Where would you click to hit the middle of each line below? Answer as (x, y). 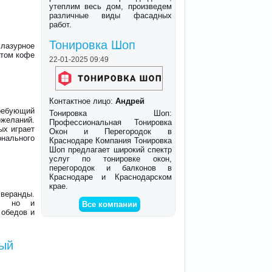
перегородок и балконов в (110, 168)
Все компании (110, 205)
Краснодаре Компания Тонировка (110, 141)
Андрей (130, 101)
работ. (60, 25)
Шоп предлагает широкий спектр (110, 150)
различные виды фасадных (110, 16)
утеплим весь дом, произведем (110, 7)
